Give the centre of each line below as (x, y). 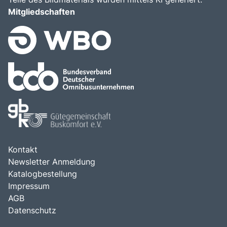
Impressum (29, 186)
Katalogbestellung (43, 174)
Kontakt (23, 150)
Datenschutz (32, 211)
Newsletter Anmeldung (52, 162)
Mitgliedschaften (42, 12)
